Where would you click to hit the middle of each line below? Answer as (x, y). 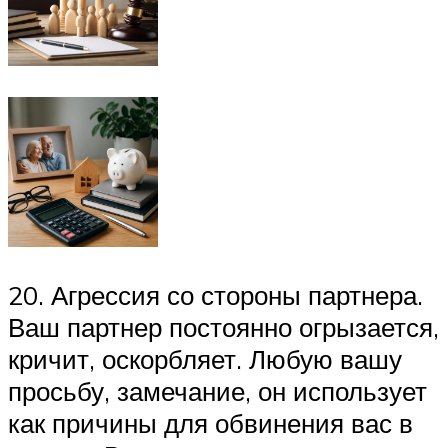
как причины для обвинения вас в (210, 422)
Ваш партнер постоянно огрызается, (223, 326)
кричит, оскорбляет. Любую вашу (205, 358)
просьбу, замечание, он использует (217, 390)
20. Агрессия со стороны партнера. (215, 294)
